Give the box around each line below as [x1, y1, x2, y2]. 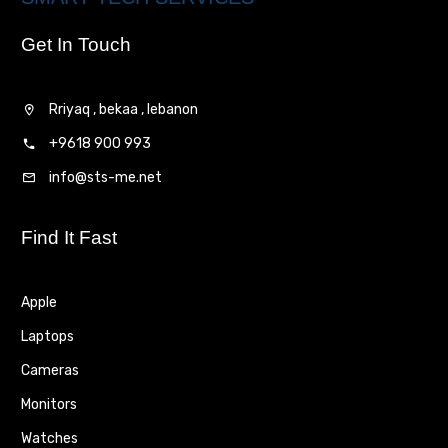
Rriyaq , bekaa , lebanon [49, 101, 198, 119]
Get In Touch [21, 34, 131, 56]
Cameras [21, 362, 79, 380]
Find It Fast [21, 227, 117, 249]
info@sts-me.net [49, 169, 162, 187]
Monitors [21, 396, 77, 414]
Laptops [21, 328, 74, 346]
